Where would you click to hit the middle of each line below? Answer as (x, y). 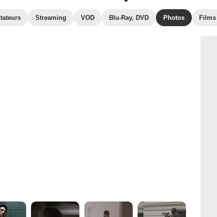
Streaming (51, 18)
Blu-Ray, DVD (129, 18)
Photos (174, 18)
